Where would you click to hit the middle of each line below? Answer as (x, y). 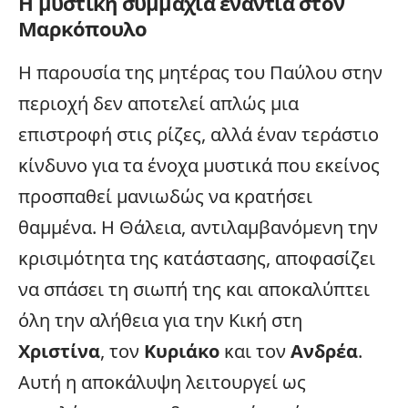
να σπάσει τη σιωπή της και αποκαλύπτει (194, 289)
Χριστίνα (59, 351)
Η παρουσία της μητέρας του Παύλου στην (200, 72)
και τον (255, 351)
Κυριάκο (182, 351)
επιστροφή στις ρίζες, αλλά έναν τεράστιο (199, 134)
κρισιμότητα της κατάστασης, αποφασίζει (197, 258)
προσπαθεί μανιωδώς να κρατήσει (165, 196)
